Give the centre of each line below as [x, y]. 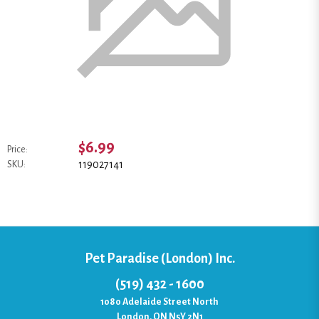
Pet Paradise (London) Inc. [159, 258]
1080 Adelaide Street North [159, 302]
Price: [17, 149]
